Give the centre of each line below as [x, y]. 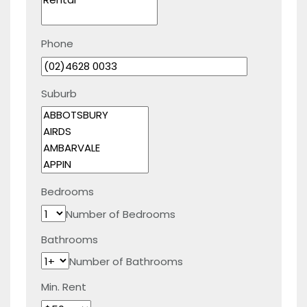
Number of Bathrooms [126, 261]
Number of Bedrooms [121, 214]
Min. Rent [64, 287]
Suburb [59, 93]
